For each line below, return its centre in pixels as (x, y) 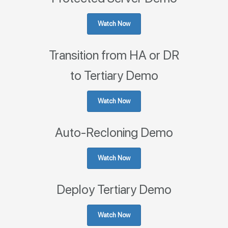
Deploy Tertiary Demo (114, 190)
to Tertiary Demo (114, 76)
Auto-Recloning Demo (114, 133)
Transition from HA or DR (114, 55)
